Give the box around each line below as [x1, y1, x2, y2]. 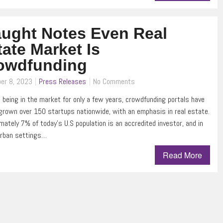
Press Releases [39, 76, 87, 87]
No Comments [93, 76, 135, 87]
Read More [163, 149, 203, 161]
